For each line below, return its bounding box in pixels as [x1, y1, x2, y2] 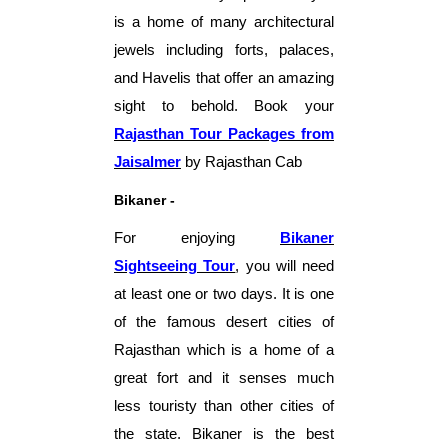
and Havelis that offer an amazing [114, 69, 334, 86]
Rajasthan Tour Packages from [114, 125, 334, 142]
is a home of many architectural [114, 13, 334, 30]
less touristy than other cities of [114, 397, 334, 414]
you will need [245, 257, 334, 274]
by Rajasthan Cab [181, 153, 302, 170]
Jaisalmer [114, 153, 181, 170]
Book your [237, 97, 334, 114]
